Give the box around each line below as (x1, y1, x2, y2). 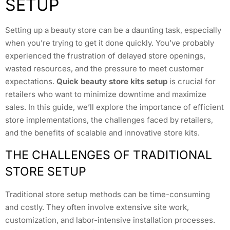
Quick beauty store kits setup (56, 76, 167, 87)
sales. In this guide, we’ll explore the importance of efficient (5, 102, 224, 112)
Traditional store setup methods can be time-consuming (5, 189, 210, 199)
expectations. (5, 76, 56, 87)
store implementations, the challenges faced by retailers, (5, 115, 213, 125)
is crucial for (167, 76, 216, 87)
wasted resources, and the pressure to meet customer (5, 64, 204, 74)
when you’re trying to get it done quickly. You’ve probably (5, 38, 214, 48)
